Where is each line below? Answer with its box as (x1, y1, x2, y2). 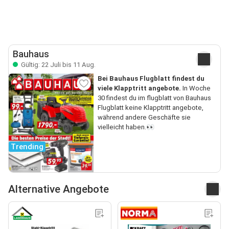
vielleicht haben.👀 (97, 123, 154, 131)
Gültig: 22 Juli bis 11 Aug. (19, 60, 96, 68)
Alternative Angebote (8, 182, 109, 195)
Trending (11, 142, 43, 152)
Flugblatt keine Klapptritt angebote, (97, 103, 203, 111)
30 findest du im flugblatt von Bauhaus (97, 94, 211, 102)
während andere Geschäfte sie (97, 113, 191, 121)
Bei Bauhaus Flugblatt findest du (97, 74, 204, 82)
